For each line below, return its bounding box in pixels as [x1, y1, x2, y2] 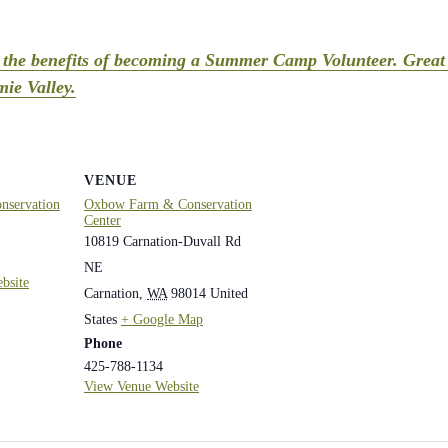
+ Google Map [121, 311, 203, 327]
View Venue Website [84, 378, 199, 394]
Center [84, 212, 121, 228]
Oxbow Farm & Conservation [84, 196, 252, 212]
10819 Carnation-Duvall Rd [84, 233, 241, 249]
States [84, 311, 117, 327]
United [210, 285, 248, 301]
